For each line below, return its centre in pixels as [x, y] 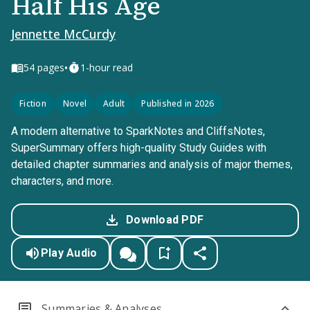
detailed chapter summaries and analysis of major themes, [152, 164]
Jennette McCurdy [63, 34]
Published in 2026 [178, 103]
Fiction [33, 103]
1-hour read [107, 67]
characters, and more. [62, 181]
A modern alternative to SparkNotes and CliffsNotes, [138, 131]
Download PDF [165, 220]
